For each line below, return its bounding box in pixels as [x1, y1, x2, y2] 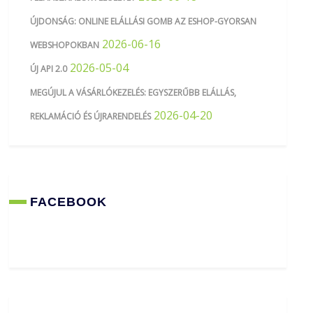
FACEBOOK [30, 194, 108, 209]
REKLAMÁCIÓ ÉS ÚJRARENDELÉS [30, 110, 152, 122]
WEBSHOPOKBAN [30, 38, 100, 51]
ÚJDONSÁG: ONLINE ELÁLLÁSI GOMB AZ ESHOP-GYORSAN [30, 15, 257, 27]
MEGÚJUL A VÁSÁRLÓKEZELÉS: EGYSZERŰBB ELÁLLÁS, [30, 86, 237, 99]
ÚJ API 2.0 [30, 62, 68, 75]
